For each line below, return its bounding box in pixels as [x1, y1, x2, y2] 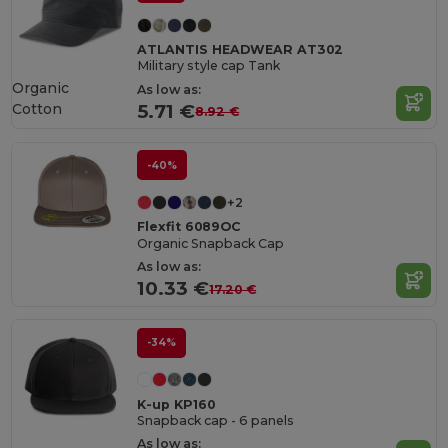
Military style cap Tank [137, 58, 281, 74]
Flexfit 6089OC [137, 219, 241, 235]
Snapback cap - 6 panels [137, 412, 295, 428]
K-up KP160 [137, 396, 216, 412]
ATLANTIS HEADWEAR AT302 [137, 42, 344, 57]
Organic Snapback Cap [137, 235, 285, 251]
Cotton [12, 99, 63, 118]
